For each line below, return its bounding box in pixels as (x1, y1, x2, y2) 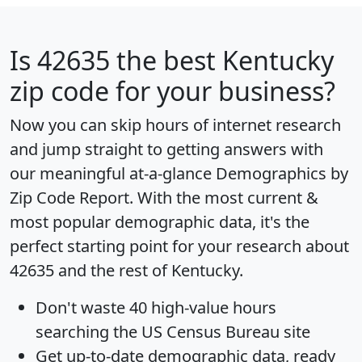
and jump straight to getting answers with (10, 138, 323, 161)
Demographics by (216, 162, 348, 185)
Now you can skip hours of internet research (10, 114, 341, 137)
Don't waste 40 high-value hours (36, 297, 276, 319)
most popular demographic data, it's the (10, 211, 309, 234)
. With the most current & (129, 187, 318, 209)
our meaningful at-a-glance (10, 162, 216, 185)
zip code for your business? (10, 74, 335, 109)
